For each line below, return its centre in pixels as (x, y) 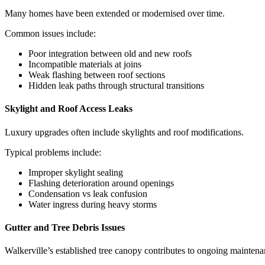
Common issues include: (50, 34)
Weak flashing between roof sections (97, 75)
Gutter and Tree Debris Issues (65, 227)
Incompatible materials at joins (85, 64)
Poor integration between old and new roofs (110, 54)
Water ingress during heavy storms (93, 204)
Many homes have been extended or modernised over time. (115, 14)
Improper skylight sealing (76, 172)
